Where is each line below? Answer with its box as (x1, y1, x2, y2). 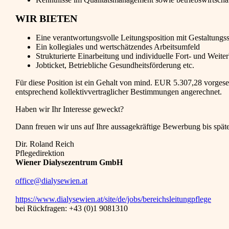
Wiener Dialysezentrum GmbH (15, 157, 123, 167)
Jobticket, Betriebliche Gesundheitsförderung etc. (36, 60, 194, 70)
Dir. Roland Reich (15, 139, 74, 148)
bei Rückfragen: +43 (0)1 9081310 (15, 203, 128, 213)
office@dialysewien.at (15, 176, 87, 185)
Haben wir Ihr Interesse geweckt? (15, 104, 124, 113)
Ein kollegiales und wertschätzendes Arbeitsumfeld (36, 42, 200, 51)
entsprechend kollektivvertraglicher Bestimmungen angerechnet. (15, 87, 222, 96)
